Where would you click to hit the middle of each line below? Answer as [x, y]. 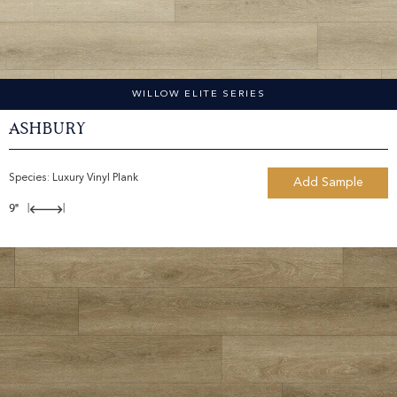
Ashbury [48, 129]
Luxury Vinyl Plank [95, 179]
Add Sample [328, 183]
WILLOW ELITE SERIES [198, 95]
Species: [31, 179]
